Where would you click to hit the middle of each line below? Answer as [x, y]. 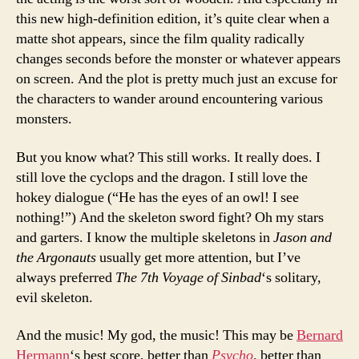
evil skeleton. [54, 297]
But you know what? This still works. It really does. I [168, 157]
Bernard [320, 335]
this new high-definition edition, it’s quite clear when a [173, 19]
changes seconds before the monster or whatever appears [178, 59]
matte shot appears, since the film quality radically [160, 39]
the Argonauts [56, 257]
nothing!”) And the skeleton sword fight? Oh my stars [170, 217]
